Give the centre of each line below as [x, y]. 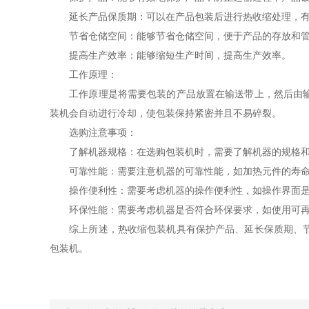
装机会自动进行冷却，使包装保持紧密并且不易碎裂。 [166, 113]
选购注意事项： [93, 132]
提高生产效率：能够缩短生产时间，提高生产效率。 [170, 55]
